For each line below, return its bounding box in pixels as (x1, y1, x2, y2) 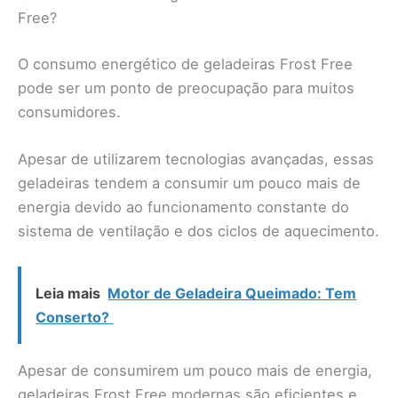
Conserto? (36, 307, 114, 326)
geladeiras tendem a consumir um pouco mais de (18, 174, 361, 193)
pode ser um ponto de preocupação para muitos (18, 78, 354, 97)
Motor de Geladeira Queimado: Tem (107, 283, 357, 302)
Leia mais (36, 283, 101, 302)
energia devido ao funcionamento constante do (18, 198, 349, 217)
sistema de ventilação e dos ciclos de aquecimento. (18, 222, 379, 241)
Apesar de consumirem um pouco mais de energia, (18, 361, 372, 379)
